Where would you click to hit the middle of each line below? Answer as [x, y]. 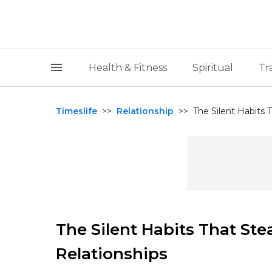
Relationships [112, 254]
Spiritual [212, 67]
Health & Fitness [127, 67]
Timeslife [76, 111]
